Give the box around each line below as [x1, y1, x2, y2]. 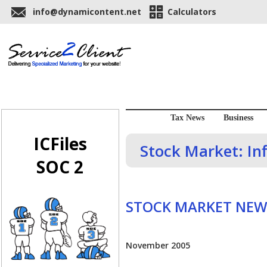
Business [223, 113, 253, 123]
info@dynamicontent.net [33, 6, 141, 17]
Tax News [170, 113, 204, 123]
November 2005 [126, 240, 190, 252]
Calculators [167, 6, 216, 17]
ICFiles [33, 132, 87, 156]
